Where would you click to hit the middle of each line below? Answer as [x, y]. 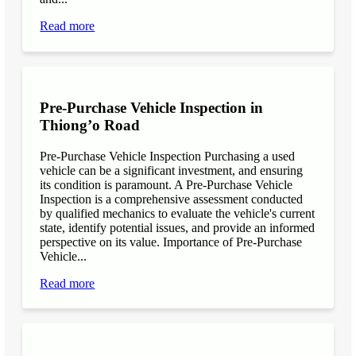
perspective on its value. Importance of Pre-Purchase [171, 242]
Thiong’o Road [90, 125]
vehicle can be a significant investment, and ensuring [172, 170]
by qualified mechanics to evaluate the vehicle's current [178, 213]
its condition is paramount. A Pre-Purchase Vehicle [166, 184]
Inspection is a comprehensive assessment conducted [172, 199]
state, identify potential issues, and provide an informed [178, 227]
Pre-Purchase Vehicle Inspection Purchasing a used [168, 156]
